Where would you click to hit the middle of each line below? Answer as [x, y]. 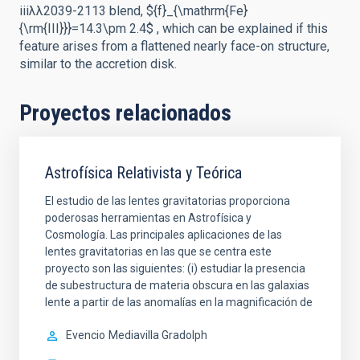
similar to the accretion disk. [98, 64]
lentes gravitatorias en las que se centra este [158, 252]
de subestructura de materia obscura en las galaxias [177, 285]
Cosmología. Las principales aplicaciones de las [164, 235]
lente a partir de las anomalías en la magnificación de [179, 302]
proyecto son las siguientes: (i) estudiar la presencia [175, 268]
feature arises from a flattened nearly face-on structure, [174, 46]
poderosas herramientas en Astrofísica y [148, 218]
